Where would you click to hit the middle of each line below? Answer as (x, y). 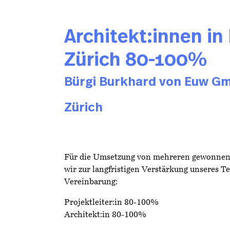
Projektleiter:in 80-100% (111, 203)
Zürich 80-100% (136, 60)
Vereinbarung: (91, 182)
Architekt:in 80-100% (105, 215)
